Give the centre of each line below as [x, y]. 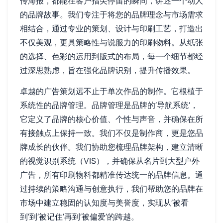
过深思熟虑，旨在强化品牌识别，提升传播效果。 [108, 70]
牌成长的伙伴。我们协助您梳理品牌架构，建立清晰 [111, 147]
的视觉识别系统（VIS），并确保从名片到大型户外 [110, 161]
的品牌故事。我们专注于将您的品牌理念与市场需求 [111, 15]
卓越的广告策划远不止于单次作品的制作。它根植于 [111, 91]
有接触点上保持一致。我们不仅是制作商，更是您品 [111, 133]
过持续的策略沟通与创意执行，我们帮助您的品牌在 [111, 189]
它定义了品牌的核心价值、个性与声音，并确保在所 [111, 119]
